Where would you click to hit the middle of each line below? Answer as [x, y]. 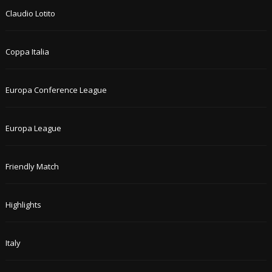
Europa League [33, 128]
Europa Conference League [56, 90]
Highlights [23, 205]
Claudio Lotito [30, 14]
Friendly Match [32, 167]
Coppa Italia [27, 52]
